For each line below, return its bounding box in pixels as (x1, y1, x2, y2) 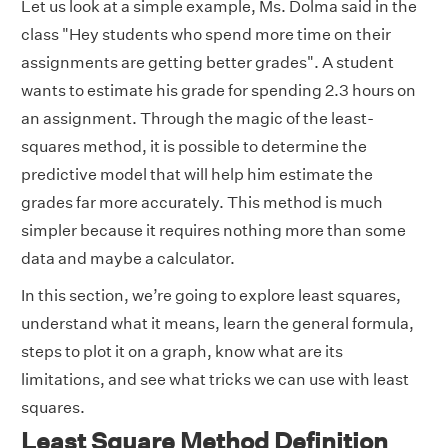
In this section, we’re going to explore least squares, (21, 286, 401, 305)
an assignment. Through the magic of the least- (21, 109, 374, 128)
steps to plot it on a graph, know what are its (21, 342, 343, 361)
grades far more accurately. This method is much (21, 193, 383, 212)
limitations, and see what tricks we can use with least (21, 370, 409, 389)
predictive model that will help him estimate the (21, 165, 373, 184)
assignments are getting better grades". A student (21, 53, 394, 72)
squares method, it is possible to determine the (21, 137, 367, 156)
